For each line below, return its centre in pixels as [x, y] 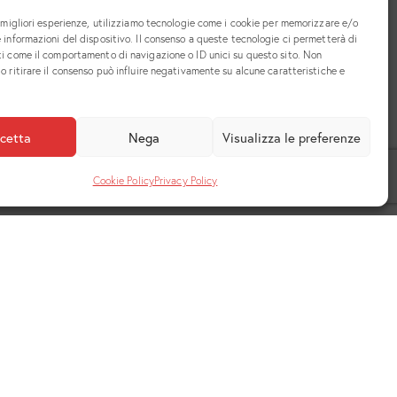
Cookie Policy [123, 180]
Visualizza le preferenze [291, 137]
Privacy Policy [186, 180]
